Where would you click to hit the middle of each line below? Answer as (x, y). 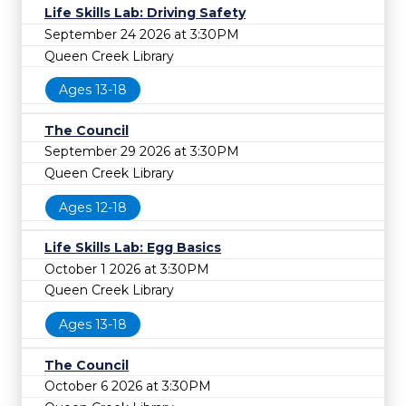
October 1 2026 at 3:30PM (127, 269)
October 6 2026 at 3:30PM (128, 387)
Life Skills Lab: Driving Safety (145, 13)
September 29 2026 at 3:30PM (142, 152)
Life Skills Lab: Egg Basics (133, 248)
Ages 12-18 (93, 207)
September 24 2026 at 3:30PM (142, 34)
